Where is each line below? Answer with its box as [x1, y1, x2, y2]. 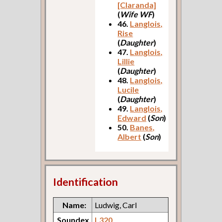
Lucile [117, 85, 139, 95]
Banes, [130, 122, 155, 132]
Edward [117, 113, 147, 123]
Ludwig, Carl [95, 200, 137, 210]
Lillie [117, 56, 135, 66]
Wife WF [120, 9, 153, 19]
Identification [53, 175, 118, 188]
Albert [117, 132, 142, 142]
